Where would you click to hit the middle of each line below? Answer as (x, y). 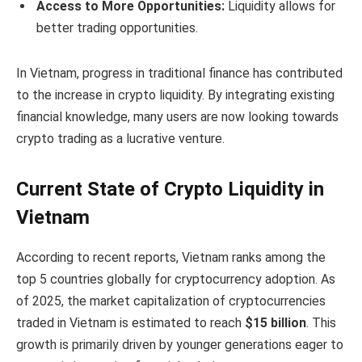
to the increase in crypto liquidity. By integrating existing (175, 95)
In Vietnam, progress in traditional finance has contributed (179, 73)
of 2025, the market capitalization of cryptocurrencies (171, 301)
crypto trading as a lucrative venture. (120, 138)
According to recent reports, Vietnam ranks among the (171, 257)
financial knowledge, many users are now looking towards (177, 116)
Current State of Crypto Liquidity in (170, 189)
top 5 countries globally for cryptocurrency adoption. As (176, 279)
